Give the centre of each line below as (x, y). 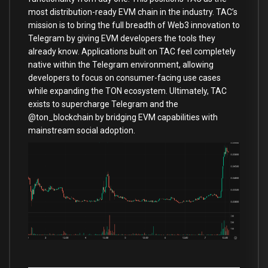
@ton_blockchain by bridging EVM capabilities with (123, 117)
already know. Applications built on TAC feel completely (132, 51)
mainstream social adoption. (82, 130)
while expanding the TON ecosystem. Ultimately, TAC (127, 91)
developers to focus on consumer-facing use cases (124, 78)
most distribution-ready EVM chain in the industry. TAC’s (133, 12)
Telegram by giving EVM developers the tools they (122, 38)
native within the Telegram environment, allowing (121, 65)
